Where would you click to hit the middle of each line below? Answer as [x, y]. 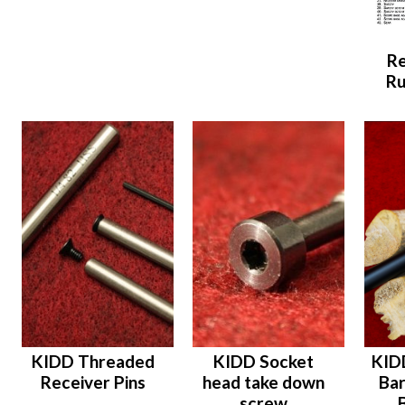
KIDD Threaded [93, 362]
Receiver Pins [93, 382]
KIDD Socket [264, 362]
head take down [264, 382]
